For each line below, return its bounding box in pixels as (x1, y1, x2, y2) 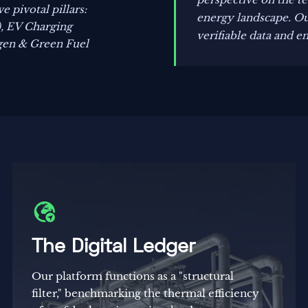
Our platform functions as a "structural (32, 269, 234, 283)
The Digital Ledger (32, 238, 196, 256)
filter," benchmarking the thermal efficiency (32, 286, 260, 300)
